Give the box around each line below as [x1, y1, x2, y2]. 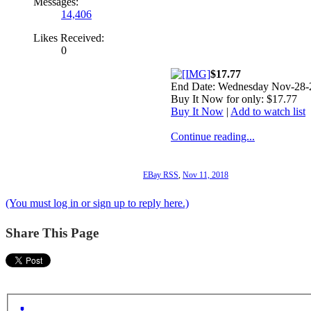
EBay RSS [143, 169, 178, 180]
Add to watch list [230, 105, 305, 117]
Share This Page [6, 225, 99, 240]
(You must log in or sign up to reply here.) [6, 196, 189, 209]
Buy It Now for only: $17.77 [171, 92, 297, 105]
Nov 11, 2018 [183, 169, 228, 180]
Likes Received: [33, 31, 104, 44]
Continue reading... [171, 130, 255, 142]
